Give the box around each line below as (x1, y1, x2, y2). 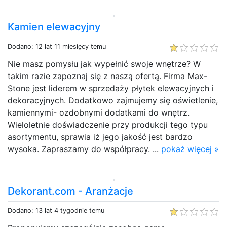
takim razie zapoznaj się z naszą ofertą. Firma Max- (8, 70, 207, 81)
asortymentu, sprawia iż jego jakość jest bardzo (8, 131, 193, 142)
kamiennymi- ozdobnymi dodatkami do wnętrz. (8, 107, 190, 118)
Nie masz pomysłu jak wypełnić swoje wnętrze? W (8, 58, 201, 69)
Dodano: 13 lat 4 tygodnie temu (8, 206, 104, 214)
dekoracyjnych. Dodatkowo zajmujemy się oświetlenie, (8, 95, 218, 105)
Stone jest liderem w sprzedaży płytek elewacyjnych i (8, 83, 214, 93)
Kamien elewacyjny (8, 20, 100, 33)
